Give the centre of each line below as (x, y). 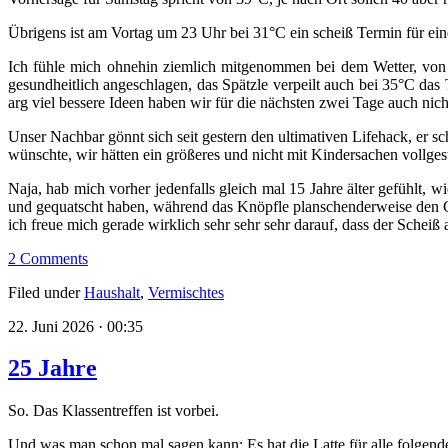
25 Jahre (52, 368)
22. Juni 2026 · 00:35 (75, 326)
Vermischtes (186, 292)
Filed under (46, 292)
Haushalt (112, 292)
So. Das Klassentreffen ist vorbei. (113, 411)
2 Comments (48, 258)
